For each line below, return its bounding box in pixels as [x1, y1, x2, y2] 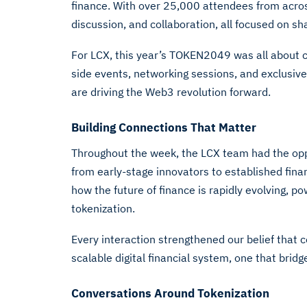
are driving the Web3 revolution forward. [71, 85, 271, 99]
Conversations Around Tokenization [71, 286, 269, 301]
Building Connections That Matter [71, 120, 256, 135]
